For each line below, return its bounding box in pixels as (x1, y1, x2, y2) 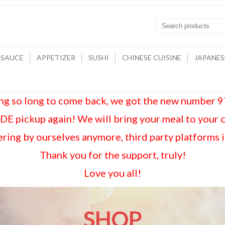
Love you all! (84, 167, 141, 179)
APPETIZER (37, 53, 75, 62)
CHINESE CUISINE (122, 53, 181, 62)
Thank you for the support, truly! (39, 149, 186, 161)
